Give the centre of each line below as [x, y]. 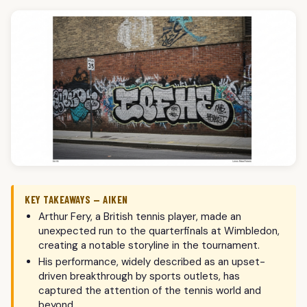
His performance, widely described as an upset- [152, 262]
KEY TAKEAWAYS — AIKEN [76, 200]
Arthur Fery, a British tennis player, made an [140, 217]
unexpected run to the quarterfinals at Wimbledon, [159, 231]
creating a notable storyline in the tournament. [149, 246]
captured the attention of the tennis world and [150, 291]
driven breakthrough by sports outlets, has [139, 277]
